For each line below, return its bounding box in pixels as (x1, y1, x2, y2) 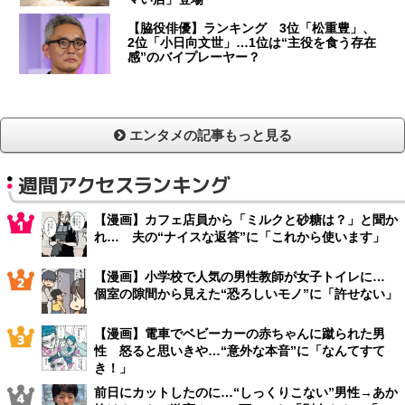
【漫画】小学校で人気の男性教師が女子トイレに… (94, 268, 398, 284)
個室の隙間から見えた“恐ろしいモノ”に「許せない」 (94, 286, 398, 301)
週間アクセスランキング (18, 170, 231, 199)
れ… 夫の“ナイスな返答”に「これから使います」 (94, 229, 385, 244)
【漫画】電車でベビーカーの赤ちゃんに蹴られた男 (94, 325, 385, 341)
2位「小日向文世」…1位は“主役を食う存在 (127, 35, 377, 51)
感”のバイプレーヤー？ (127, 50, 261, 65)
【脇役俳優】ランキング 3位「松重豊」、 (127, 21, 376, 36)
